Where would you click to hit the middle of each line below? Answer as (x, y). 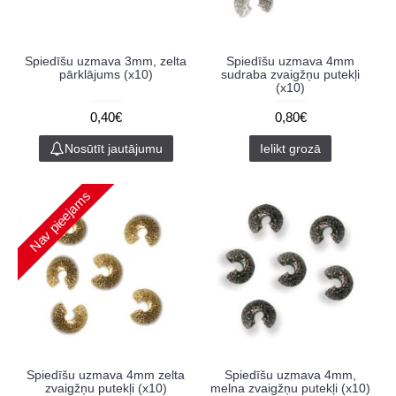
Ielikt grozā (290, 148)
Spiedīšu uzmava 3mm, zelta (106, 61)
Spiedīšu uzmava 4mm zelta (106, 375)
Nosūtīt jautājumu (113, 148)
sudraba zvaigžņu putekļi (290, 74)
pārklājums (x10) (106, 74)
